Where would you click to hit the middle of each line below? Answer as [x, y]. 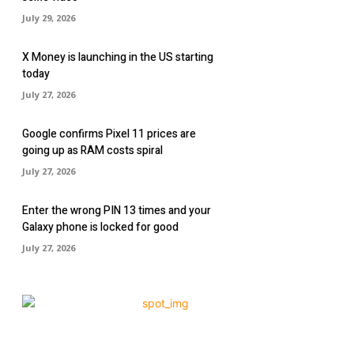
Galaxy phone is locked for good [100, 228]
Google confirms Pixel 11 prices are [109, 134]
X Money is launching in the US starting [118, 57]
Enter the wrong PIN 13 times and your [117, 211]
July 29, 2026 [49, 17]
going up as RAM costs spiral [92, 151]
